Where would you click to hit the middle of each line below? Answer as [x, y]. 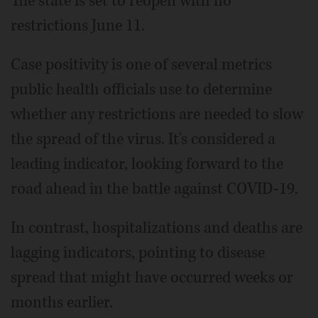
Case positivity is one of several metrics [141, 65]
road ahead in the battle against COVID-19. [154, 189]
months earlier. [62, 303]
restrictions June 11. [78, 26]
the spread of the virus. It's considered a [143, 139]
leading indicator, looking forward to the [147, 164]
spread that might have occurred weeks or [152, 278]
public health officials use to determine [141, 90]
